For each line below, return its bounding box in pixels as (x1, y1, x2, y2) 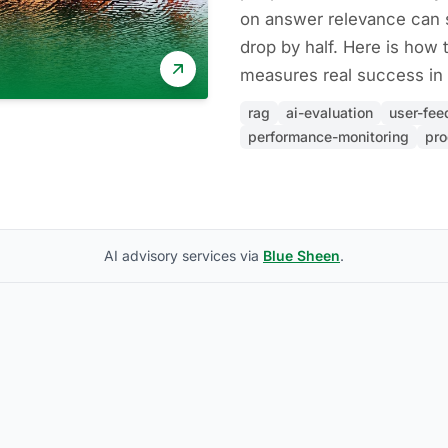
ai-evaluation (286, 104, 373, 121)
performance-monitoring (248, 128, 409, 145)
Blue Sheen (263, 247, 340, 264)
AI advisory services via (104, 247, 263, 264)
